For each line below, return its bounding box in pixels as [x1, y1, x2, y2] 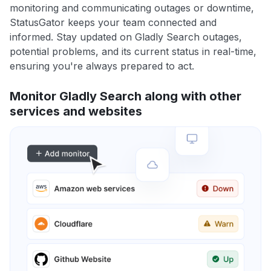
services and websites [10, 104, 142, 119]
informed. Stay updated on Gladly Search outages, [10, 31, 242, 44]
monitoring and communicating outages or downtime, [10, 2, 254, 15]
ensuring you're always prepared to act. [10, 60, 194, 73]
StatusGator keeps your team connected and [10, 16, 217, 29]
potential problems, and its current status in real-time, [10, 45, 256, 58]
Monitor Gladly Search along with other [10, 89, 241, 104]
